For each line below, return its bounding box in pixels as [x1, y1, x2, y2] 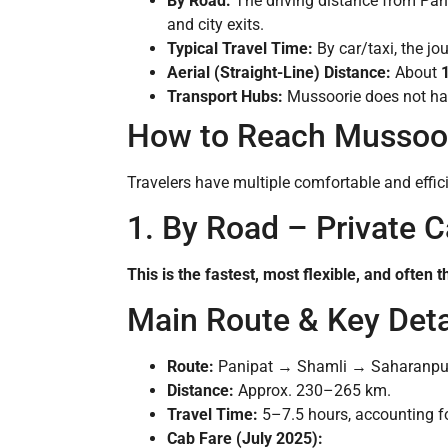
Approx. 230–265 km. [234, 381, 391, 401]
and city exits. [167, 14, 264, 34]
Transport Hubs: [167, 86, 283, 106]
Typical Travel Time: [167, 38, 313, 58]
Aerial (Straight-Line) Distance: [167, 62, 391, 82]
